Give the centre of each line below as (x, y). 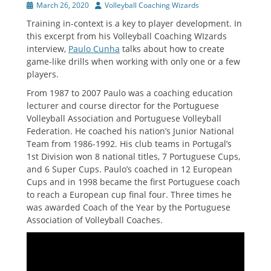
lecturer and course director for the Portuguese (123, 106)
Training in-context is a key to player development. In (134, 24)
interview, (47, 49)
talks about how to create (172, 49)
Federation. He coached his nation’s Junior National (130, 131)
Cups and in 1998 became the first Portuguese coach (133, 182)
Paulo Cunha (94, 49)
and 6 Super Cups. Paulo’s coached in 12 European (129, 169)
